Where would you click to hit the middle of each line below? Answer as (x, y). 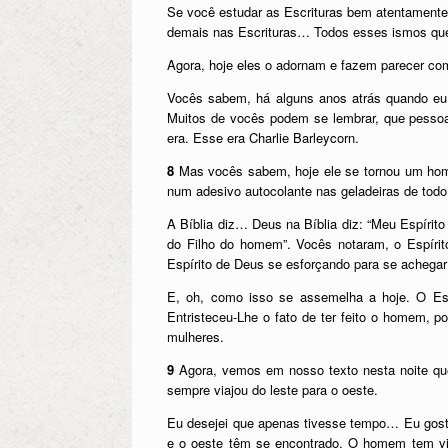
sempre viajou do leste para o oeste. (272, 389)
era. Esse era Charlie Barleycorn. (263, 137)
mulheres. (195, 336)
